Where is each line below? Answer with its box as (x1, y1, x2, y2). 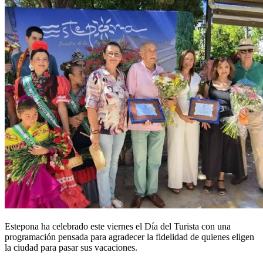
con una (199, 221, 231, 232)
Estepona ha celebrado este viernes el (5, 221, 144, 232)
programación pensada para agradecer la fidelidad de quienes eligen (5, 232, 254, 242)
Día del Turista (144, 221, 199, 232)
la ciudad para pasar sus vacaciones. (5, 242, 137, 253)
